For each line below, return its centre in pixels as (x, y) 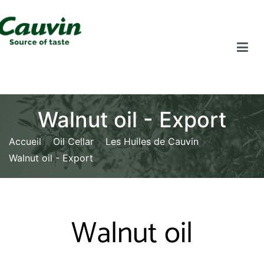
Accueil (25, 142)
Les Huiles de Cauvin (152, 142)
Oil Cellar (73, 142)
